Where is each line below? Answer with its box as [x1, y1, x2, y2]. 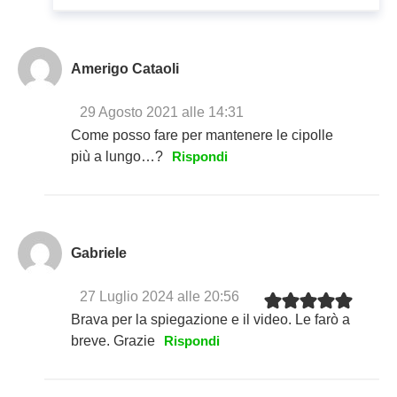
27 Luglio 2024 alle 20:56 [80, 289, 239, 305]
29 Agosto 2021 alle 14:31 [80, 105, 244, 121]
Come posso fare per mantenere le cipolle [71, 128, 333, 144]
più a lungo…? [71, 149, 163, 165]
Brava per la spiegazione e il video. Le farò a [71, 312, 350, 328]
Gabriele [71, 245, 127, 261]
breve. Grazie [71, 333, 155, 349]
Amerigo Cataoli [71, 61, 179, 77]
